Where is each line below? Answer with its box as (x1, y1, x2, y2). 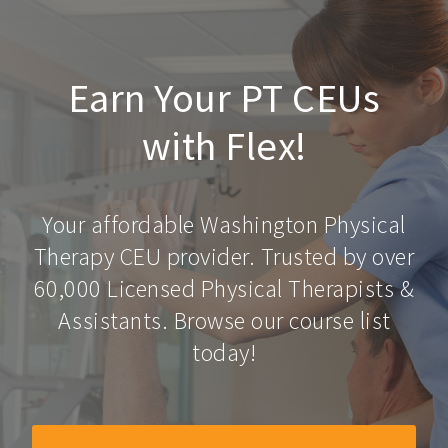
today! (192, 337, 256, 368)
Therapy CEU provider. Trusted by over (33, 241, 415, 272)
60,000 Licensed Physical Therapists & (33, 273, 415, 304)
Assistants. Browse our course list (57, 305, 391, 336)
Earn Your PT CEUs (67, 73, 381, 123)
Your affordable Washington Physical (42, 209, 406, 240)
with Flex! (141, 121, 307, 171)
